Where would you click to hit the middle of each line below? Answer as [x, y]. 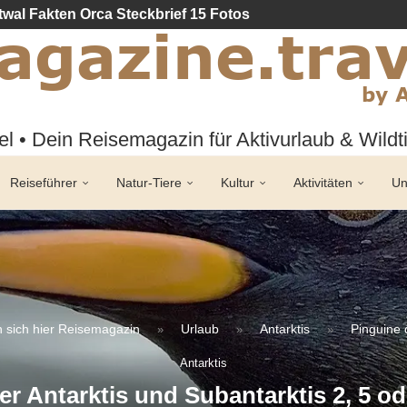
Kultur [237, 183]
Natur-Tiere [149, 183]
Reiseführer [43, 183]
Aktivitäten [323, 183]
